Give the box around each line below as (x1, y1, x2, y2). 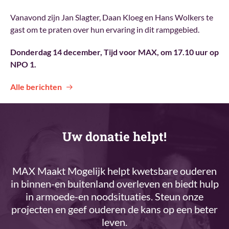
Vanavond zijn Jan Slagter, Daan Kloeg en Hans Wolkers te (10, 12, 213, 22)
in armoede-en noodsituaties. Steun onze (26, 190, 203, 202)
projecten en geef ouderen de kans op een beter (11, 202, 218, 215)
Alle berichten (10, 81, 62, 91)
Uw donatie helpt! (62, 128, 167, 145)
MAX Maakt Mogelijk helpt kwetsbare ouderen (12, 164, 217, 177)
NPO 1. (10, 59, 36, 69)
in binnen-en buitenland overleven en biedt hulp (10, 177, 219, 190)
